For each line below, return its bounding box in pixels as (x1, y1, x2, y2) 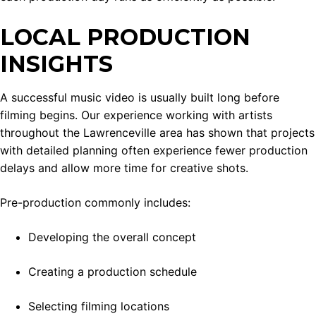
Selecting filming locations (28, 299, 169, 314)
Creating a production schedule (28, 265, 197, 279)
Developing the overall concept (28, 230, 196, 245)
